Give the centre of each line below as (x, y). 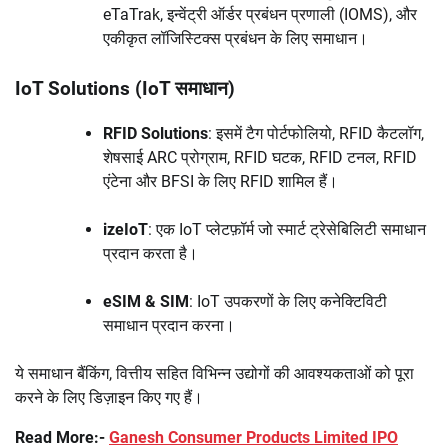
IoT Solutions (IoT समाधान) (125, 89)
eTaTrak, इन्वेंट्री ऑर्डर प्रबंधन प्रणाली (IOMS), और (260, 15)
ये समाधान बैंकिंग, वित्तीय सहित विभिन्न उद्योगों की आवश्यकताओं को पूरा (214, 373)
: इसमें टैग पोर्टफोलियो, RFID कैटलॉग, (316, 133)
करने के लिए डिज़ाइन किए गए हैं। (109, 397)
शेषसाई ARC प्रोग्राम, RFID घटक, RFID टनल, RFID (260, 157)
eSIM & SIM (146, 301)
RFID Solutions (155, 133)
